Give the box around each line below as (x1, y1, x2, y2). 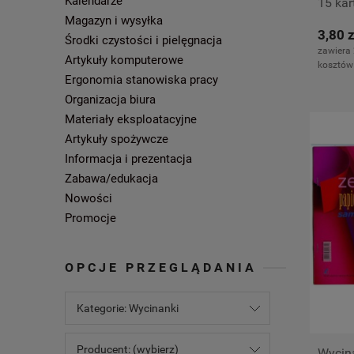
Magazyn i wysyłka (65, 13, 163, 28)
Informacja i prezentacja (65, 151, 192, 166)
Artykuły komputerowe (65, 52, 183, 67)
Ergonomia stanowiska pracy (65, 72, 218, 87)
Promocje (65, 210, 116, 225)
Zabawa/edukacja (65, 171, 158, 186)
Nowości (65, 190, 112, 205)
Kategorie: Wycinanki (77, 301, 179, 314)
